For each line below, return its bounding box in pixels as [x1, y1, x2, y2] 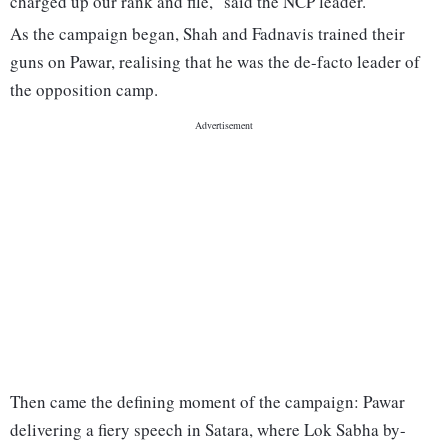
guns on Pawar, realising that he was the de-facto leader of [10, 50, 420, 74]
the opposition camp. [10, 78, 158, 102]
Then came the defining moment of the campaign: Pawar [10, 390, 405, 414]
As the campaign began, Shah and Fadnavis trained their [10, 22, 405, 46]
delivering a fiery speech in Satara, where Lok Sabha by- [10, 418, 406, 442]
